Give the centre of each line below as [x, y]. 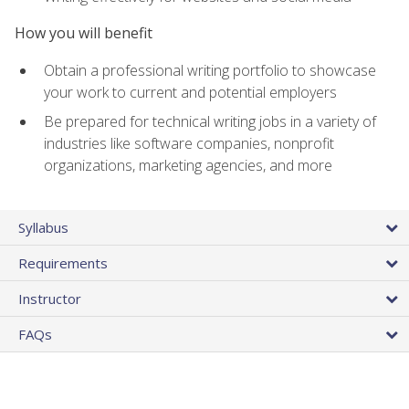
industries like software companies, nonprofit [189, 144]
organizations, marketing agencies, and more [188, 166]
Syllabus [43, 227]
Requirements [63, 262]
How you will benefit [84, 33]
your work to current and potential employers [190, 92]
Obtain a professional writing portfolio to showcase [210, 70]
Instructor [50, 298]
